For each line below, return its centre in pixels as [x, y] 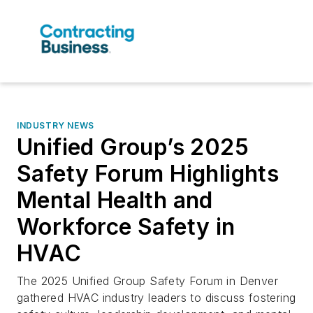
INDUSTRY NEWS [56, 126]
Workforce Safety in [126, 227]
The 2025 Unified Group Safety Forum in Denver [147, 281]
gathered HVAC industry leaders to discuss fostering [156, 298]
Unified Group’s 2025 [133, 147]
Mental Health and [115, 201]
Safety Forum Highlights [148, 174]
